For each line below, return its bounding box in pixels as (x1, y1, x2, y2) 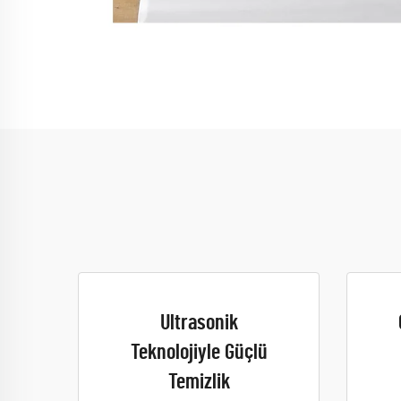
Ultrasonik (159, 312, 238, 334)
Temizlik (167, 371, 230, 393)
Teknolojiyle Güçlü (130, 342, 268, 363)
